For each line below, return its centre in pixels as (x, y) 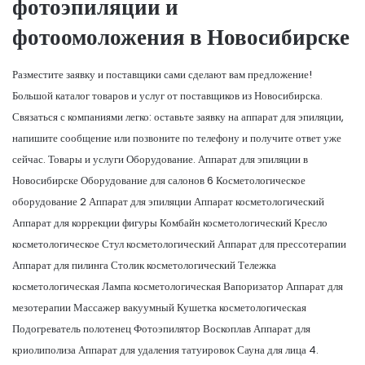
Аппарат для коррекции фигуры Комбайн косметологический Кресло (170, 222)
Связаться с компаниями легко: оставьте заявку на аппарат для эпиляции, (178, 117)
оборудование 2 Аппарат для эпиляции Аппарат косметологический (168, 201)
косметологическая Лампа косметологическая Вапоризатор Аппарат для (178, 286)
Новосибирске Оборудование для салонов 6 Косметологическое (159, 180)
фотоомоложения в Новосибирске (181, 37)
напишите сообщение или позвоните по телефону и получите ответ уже (177, 138)
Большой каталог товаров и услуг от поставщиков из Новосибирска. (167, 95)
